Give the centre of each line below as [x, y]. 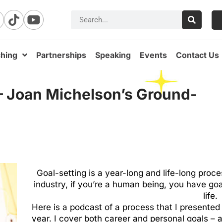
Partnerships [61, 55]
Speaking [113, 55]
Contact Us [197, 55]
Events [153, 55]
